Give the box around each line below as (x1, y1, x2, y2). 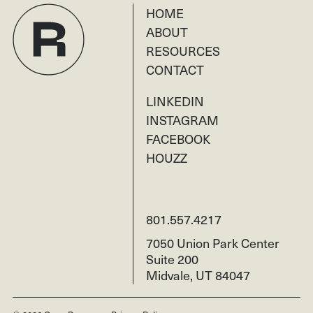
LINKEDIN (145, 91, 204, 110)
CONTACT (145, 59, 204, 79)
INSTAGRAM (145, 110, 219, 129)
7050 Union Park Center (145, 233, 279, 252)
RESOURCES (145, 41, 220, 60)
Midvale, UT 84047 (145, 265, 250, 284)
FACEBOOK (145, 129, 210, 148)
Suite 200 (145, 249, 198, 268)
